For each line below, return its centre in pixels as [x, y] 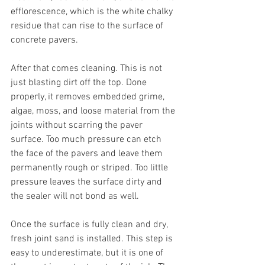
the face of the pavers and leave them [88, 154]
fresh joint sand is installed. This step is [93, 239]
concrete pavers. [44, 40]
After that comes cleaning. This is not [88, 69]
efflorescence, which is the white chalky [93, 12]
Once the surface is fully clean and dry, [90, 225]
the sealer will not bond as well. [75, 196]
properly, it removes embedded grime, [89, 97]
